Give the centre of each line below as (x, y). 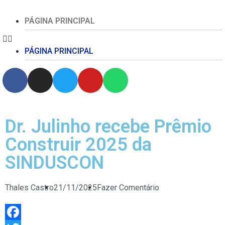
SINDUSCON (54, 163)
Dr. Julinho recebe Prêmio (108, 127)
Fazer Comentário (128, 188)
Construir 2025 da (78, 145)
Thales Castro (29, 188)
